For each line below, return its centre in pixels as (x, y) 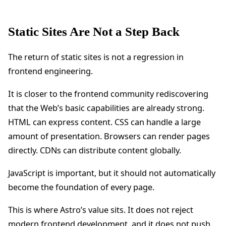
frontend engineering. (50, 71)
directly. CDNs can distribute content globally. (95, 150)
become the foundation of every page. (81, 187)
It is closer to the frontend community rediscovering (108, 94)
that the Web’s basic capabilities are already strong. (106, 108)
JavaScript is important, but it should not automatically (112, 173)
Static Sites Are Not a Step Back (94, 32)
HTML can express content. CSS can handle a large (104, 122)
